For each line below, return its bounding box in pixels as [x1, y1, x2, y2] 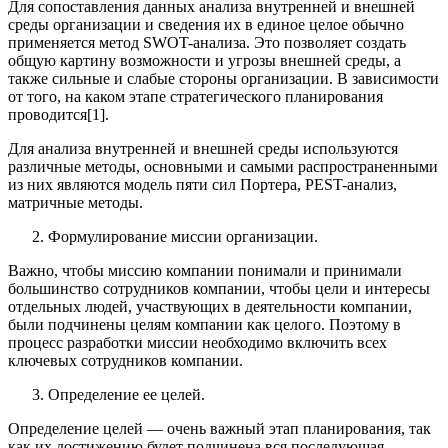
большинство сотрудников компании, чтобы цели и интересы [8, 279, 430, 297]
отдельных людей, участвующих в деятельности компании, [8, 297, 412, 315]
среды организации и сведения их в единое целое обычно [8, 15, 404, 33]
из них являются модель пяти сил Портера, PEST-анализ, [8, 175, 397, 193]
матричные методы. [8, 193, 143, 211]
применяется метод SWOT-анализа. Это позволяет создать [8, 33, 406, 51]
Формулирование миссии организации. [48, 227, 318, 245]
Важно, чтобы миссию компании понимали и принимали [8, 261, 402, 279]
